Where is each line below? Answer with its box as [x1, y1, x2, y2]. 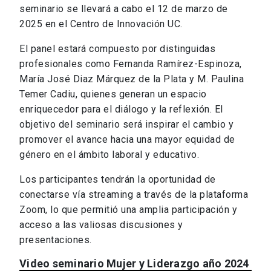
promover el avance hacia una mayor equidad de [19, 133, 235, 145]
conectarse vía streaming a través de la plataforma [19, 188, 248, 200]
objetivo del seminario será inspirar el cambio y [19, 118, 233, 130]
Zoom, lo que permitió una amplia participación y [19, 203, 237, 215]
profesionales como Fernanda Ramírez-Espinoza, [19, 57, 242, 70]
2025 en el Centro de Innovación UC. [19, 18, 183, 30]
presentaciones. [19, 233, 92, 246]
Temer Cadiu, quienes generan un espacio [19, 88, 207, 100]
